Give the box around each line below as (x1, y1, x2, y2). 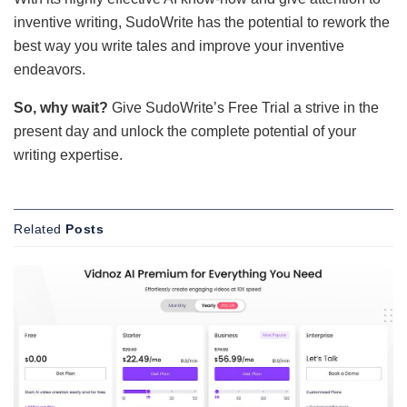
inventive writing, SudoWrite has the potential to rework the (14, 15, 390, 31)
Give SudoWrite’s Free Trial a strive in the (108, 100, 379, 116)
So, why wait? (14, 100, 108, 116)
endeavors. (14, 62, 85, 78)
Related (14, 222, 62, 237)
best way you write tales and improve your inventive (14, 38, 344, 55)
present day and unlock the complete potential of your (14, 124, 356, 140)
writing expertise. (14, 147, 123, 164)
